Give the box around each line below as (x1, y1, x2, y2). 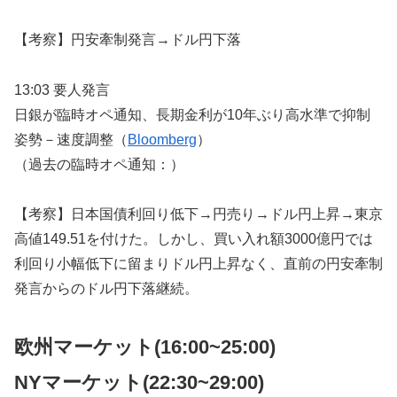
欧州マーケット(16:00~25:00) (14, 335, 276, 358)
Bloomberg (128, 132, 197, 148)
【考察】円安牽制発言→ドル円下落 (14, 32, 241, 48)
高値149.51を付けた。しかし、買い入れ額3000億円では (14, 231, 373, 247)
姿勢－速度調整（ (14, 132, 128, 148)
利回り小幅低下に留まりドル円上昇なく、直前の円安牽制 (14, 256, 383, 272)
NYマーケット (14, 370, 143, 393)
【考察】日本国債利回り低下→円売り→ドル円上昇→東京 (14, 206, 383, 222)
